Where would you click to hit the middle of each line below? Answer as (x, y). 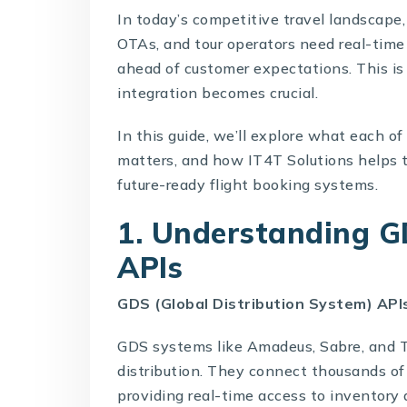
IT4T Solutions (301, 159)
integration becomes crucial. (218, 92)
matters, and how (183, 159)
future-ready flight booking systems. (248, 184)
